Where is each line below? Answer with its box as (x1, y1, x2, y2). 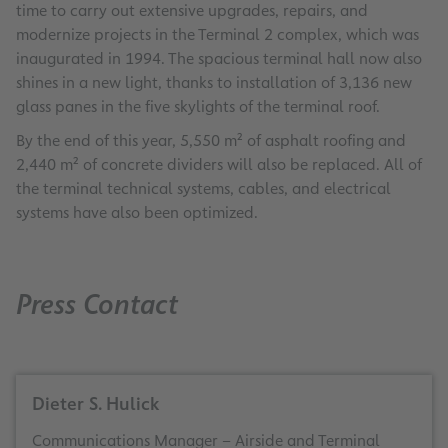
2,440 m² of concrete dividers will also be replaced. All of (16, 154, 422, 176)
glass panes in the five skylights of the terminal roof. (16, 96, 380, 118)
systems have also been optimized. (16, 202, 258, 224)
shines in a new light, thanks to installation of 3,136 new (16, 72, 412, 94)
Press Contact (16, 286, 178, 324)
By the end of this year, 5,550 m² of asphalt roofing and (16, 130, 406, 152)
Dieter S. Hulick (32, 392, 159, 417)
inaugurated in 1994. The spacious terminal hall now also (16, 48, 422, 70)
